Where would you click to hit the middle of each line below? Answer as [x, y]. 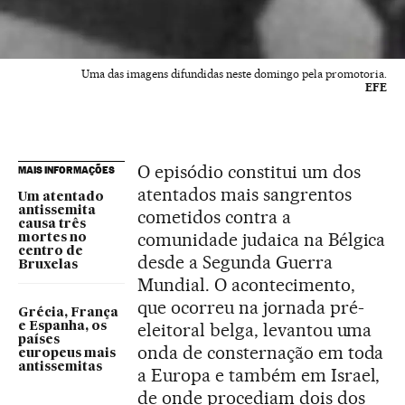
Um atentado [61, 198]
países [39, 340]
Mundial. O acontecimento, [246, 285]
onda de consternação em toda [261, 353]
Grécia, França [68, 313]
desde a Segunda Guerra [235, 263]
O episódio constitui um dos [249, 172]
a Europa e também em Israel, [259, 376]
